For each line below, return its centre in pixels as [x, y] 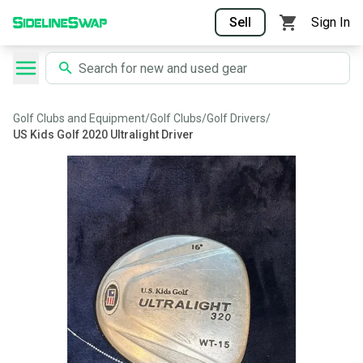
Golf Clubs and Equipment [79, 118]
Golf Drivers [236, 118]
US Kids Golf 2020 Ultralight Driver [103, 135]
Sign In [331, 22]
